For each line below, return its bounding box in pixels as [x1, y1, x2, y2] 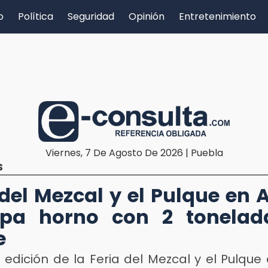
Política [18, 10, 53, 23]
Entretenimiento [179, 10, 256, 23]
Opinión [129, 10, 165, 23]
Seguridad [68, 10, 114, 23]
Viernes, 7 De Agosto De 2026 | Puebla [45, 145, 223, 160]
